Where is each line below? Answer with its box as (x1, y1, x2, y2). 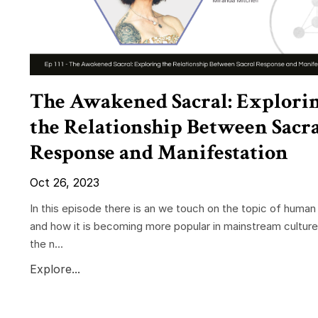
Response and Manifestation (30, 138, 288, 167)
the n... (30, 236, 63, 251)
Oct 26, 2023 (30, 175, 99, 190)
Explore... (30, 261, 80, 276)
